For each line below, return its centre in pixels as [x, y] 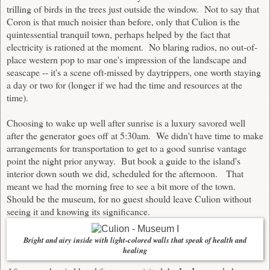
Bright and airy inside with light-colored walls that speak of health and [135, 240]
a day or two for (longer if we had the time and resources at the [124, 85]
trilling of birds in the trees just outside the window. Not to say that [133, 9]
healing [135, 250]
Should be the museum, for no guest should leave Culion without [129, 199]
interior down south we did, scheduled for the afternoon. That [125, 174]
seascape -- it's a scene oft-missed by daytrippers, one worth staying [134, 72]
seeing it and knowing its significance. [78, 212]
